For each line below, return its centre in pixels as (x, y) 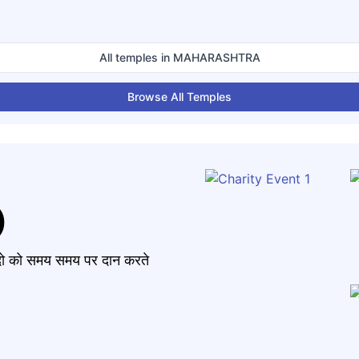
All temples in (136, 57)
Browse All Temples (179, 97)
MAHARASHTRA (216, 57)
